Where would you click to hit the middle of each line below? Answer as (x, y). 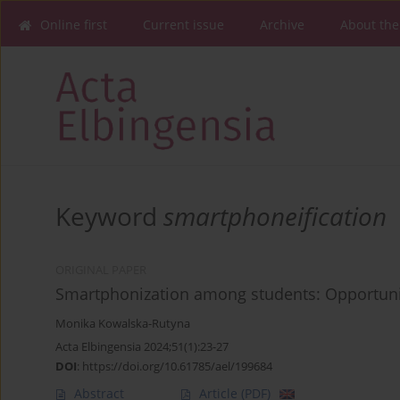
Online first (74, 25)
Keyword (109, 216)
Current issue (183, 25)
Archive (282, 25)
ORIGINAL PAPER (101, 270)
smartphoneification (275, 216)
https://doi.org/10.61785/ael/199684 (177, 366)
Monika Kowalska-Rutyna (123, 323)
